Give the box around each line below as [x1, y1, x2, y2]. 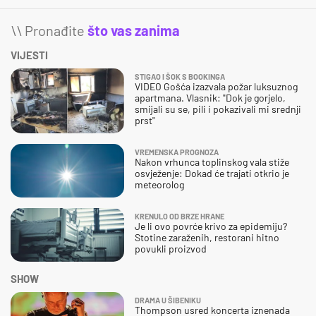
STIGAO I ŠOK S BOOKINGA [135, 71, 225, 81]
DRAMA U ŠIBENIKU [135, 295, 201, 305]
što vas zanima [87, 21, 180, 39]
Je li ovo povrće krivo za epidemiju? [135, 219, 287, 232]
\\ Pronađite [11, 21, 87, 39]
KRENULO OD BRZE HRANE [135, 211, 224, 221]
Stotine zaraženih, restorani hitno [135, 231, 279, 243]
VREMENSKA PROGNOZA [135, 147, 219, 157]
